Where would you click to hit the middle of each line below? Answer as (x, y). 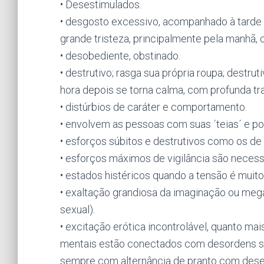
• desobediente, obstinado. (120, 56)
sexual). (77, 209)
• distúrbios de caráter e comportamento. (154, 107)
